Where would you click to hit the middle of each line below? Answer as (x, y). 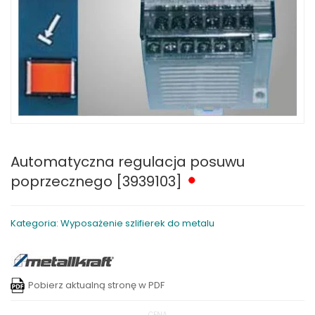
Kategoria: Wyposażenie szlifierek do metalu (112, 224)
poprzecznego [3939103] (98, 182)
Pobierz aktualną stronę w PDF (96, 285)
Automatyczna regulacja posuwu (128, 162)
